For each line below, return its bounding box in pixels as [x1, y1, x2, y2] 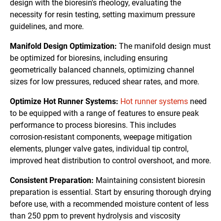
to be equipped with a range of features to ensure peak [10, 109, 199, 118]
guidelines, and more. [10, 22, 84, 32]
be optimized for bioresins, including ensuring [10, 53, 168, 63]
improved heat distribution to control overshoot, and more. [10, 156, 211, 166]
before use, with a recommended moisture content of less [10, 199, 209, 209]
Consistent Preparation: [10, 176, 94, 185]
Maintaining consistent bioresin [94, 176, 205, 185]
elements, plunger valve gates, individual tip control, [10, 144, 188, 154]
